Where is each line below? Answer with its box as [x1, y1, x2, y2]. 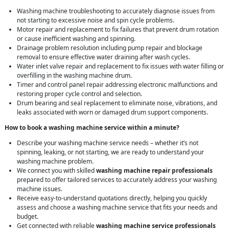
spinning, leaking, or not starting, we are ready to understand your [17, 148, 204, 157]
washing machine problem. [17, 157, 94, 166]
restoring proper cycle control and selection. [17, 89, 142, 99]
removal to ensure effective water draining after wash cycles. [17, 53, 190, 62]
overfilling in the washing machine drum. [17, 71, 132, 80]
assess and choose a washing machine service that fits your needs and [17, 203, 217, 212]
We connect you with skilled [17, 166, 96, 175]
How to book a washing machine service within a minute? [5, 123, 179, 132]
